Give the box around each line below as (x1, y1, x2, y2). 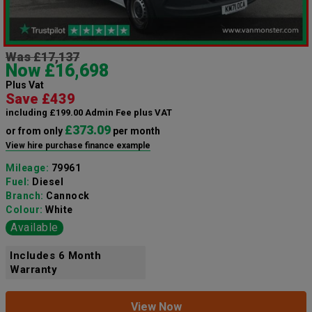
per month (111, 125, 160, 137)
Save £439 (6, 91, 75, 108)
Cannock (46, 190, 90, 202)
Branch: (6, 190, 46, 202)
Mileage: (6, 162, 52, 174)
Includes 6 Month (10, 249, 101, 263)
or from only (6, 125, 65, 137)
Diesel (32, 176, 63, 188)
